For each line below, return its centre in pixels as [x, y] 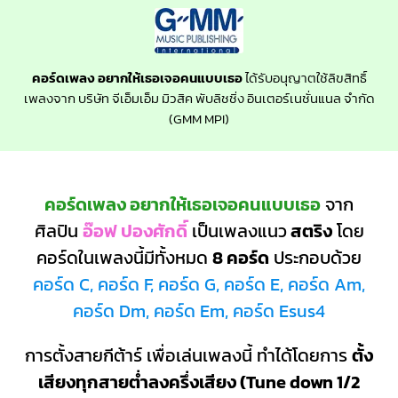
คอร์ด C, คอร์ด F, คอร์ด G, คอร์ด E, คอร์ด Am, [199, 284]
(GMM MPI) [199, 118]
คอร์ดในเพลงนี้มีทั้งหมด [124, 257]
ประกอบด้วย [315, 257]
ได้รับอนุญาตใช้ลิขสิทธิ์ [304, 77]
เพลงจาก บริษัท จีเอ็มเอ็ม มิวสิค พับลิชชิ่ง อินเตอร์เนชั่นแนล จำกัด [199, 98]
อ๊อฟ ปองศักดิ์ [135, 231]
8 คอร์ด [241, 257]
